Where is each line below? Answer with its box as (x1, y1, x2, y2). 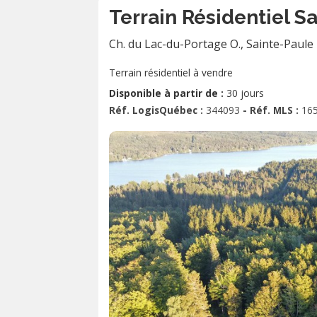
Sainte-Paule (246, 36, 313, 52)
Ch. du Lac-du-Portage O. (109, 36, 241, 52)
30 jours (226, 86, 264, 100)
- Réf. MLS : (243, 103, 301, 117)
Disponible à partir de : (109, 86, 226, 100)
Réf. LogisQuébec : (109, 103, 206, 117)
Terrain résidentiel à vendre (109, 66, 233, 79)
